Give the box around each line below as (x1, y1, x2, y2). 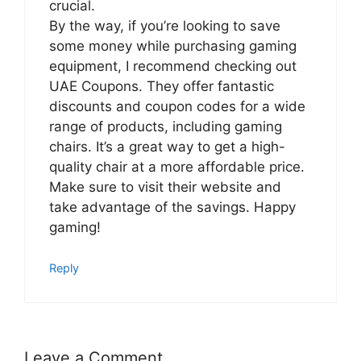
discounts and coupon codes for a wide (49, 98, 305, 114)
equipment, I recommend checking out (49, 57, 297, 74)
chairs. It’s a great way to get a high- (49, 138, 285, 155)
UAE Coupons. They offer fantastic (49, 77, 274, 94)
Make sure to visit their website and (49, 178, 281, 195)
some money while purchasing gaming (49, 37, 297, 54)
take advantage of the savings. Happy (49, 198, 296, 215)
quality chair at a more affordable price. (49, 158, 305, 175)
